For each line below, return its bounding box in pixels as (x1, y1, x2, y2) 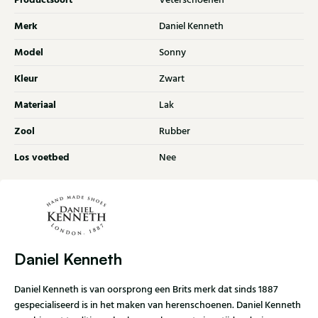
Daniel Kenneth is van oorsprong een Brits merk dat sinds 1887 (14, 283, 278, 297)
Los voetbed (14, 150, 70, 166)
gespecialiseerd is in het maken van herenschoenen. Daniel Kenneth (14, 298, 301, 313)
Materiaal (14, 97, 56, 114)
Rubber (159, 124, 190, 139)
